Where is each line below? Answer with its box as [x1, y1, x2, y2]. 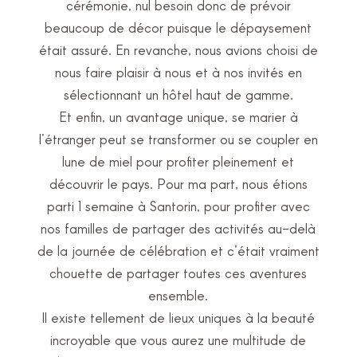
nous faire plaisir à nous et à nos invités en [54, 64, 302, 80]
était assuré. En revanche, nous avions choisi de [38, 41, 318, 57]
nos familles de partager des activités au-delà [41, 220, 316, 236]
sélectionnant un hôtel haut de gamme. [63, 86, 293, 102]
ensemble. [148, 287, 209, 303]
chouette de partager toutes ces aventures [49, 265, 308, 280]
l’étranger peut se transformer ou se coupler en [38, 131, 318, 147]
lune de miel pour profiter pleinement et [62, 153, 295, 169]
